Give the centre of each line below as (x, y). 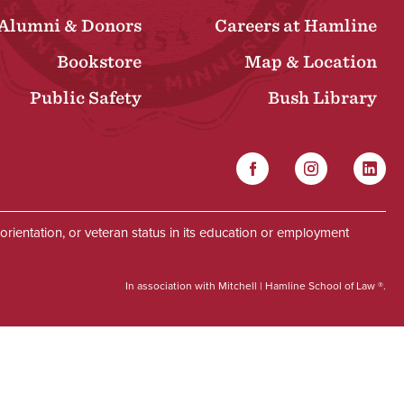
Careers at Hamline (296, 26)
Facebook (270, 163)
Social (212, 202)
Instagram (328, 163)
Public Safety (86, 98)
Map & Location (311, 62)
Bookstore (100, 62)
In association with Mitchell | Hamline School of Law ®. (256, 286)
